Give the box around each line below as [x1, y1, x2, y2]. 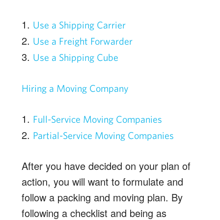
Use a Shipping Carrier [33, 19, 126, 30]
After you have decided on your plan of [22, 159, 191, 173]
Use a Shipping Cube [33, 52, 118, 63]
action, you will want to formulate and [22, 174, 183, 189]
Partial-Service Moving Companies [33, 130, 174, 141]
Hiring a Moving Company [22, 82, 129, 94]
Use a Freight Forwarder [33, 35, 133, 47]
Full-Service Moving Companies [33, 113, 162, 125]
